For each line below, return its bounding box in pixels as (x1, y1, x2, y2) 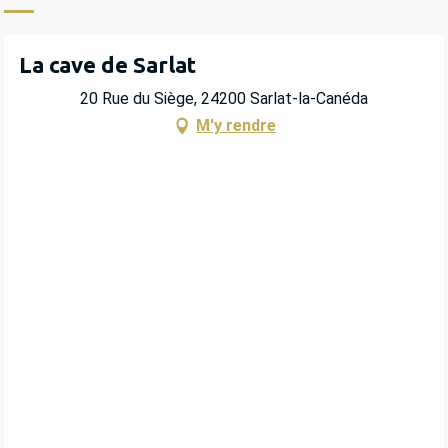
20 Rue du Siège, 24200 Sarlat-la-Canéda (80, 89, 368, 109)
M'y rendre (196, 116, 276, 136)
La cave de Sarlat (19, 51, 196, 77)
